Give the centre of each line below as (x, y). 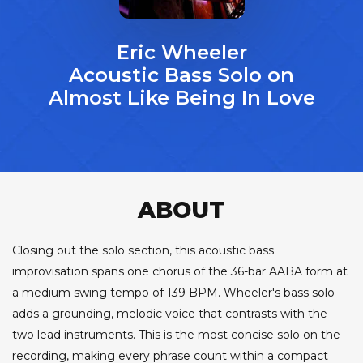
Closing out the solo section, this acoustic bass (143, 250)
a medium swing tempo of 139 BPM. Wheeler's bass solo (173, 292)
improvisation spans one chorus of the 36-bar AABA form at (180, 271)
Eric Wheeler (181, 52)
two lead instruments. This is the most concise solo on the (176, 334)
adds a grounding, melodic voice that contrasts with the (170, 313)
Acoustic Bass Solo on (181, 75)
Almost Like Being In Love (181, 97)
